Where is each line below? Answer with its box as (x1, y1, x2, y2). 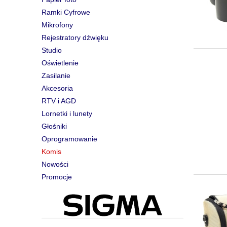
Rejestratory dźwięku (42, 33, 108, 42)
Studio (42, 46, 62, 55)
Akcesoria (42, 84, 73, 93)
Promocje (42, 173, 72, 181)
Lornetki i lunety (42, 109, 92, 118)
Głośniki (42, 122, 67, 131)
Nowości (42, 160, 68, 169)
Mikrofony (42, 21, 73, 29)
